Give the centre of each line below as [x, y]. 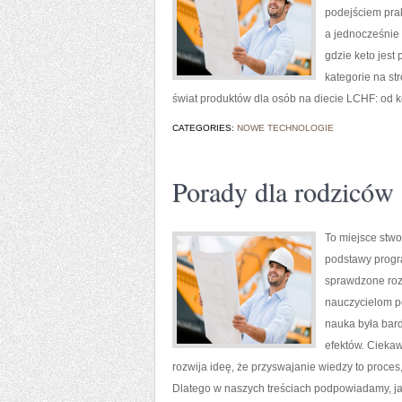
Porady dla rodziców [283, 191]
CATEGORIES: [205, 128]
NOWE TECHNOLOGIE [285, 128]
